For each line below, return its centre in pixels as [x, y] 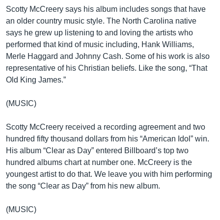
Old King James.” [36, 80]
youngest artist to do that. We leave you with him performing [109, 174]
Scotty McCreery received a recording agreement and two [106, 127]
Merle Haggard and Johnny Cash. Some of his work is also [108, 56]
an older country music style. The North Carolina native [101, 21]
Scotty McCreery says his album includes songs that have [106, 9]
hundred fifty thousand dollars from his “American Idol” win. [108, 139]
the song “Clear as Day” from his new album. [83, 186]
